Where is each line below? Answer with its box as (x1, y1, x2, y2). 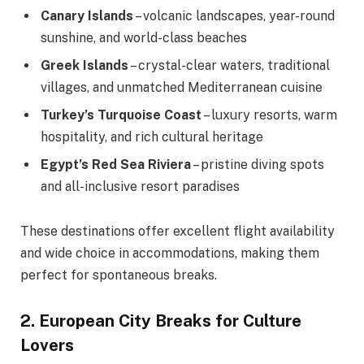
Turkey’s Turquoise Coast (41, 106, 201, 123)
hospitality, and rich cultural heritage (41, 128, 263, 145)
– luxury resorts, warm (201, 106, 337, 123)
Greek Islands (41, 57, 128, 73)
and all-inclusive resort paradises (41, 178, 240, 194)
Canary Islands (41, 7, 133, 24)
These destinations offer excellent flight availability (20, 223, 335, 240)
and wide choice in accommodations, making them (20, 245, 319, 262)
